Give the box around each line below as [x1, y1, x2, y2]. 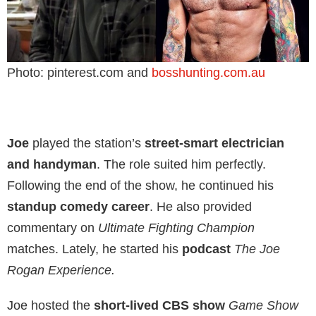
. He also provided [150, 200, 252, 214]
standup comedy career [7, 200, 150, 214]
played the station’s [29, 136, 145, 150]
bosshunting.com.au [152, 66, 265, 80]
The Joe [231, 242, 280, 256]
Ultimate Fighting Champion [98, 221, 255, 235]
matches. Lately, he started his [7, 242, 182, 256]
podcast [182, 242, 231, 256]
